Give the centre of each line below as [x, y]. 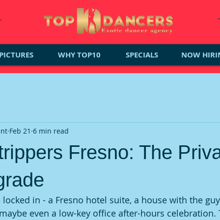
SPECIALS [142, 55]
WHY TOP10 [79, 55]
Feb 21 [20, 131]
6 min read [51, 131]
